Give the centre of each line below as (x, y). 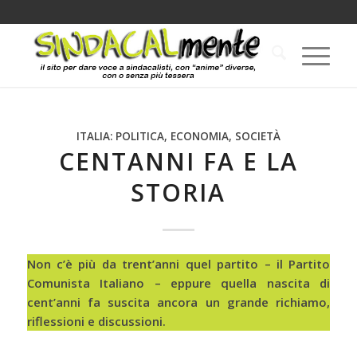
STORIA (178, 192)
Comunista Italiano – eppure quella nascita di (178, 282)
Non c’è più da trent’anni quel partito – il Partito (178, 263)
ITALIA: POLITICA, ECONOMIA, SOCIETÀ (178, 136)
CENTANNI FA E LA (178, 161)
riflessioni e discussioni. (96, 321)
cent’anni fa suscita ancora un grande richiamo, (178, 302)
